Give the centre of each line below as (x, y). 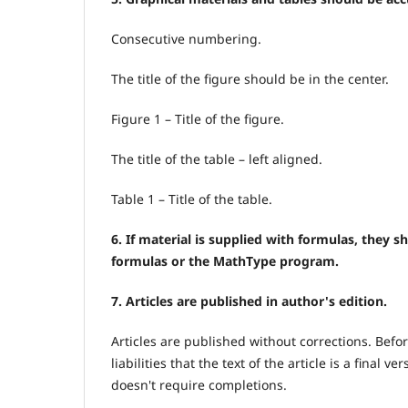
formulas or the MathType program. (225, 261)
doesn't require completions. (199, 385)
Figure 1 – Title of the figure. (198, 119)
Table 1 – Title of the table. (192, 199)
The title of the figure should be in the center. (250, 79)
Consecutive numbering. (186, 39)
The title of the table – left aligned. (217, 159)
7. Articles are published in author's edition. (249, 301)
